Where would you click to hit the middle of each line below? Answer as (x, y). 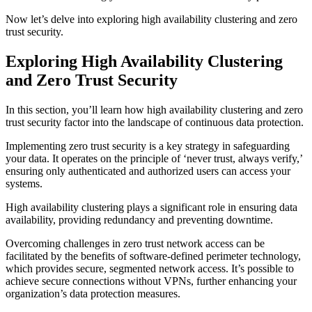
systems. (24, 183)
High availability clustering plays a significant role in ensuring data (151, 207)
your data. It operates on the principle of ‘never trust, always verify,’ (154, 158)
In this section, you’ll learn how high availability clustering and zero (154, 109)
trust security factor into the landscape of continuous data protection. (155, 122)
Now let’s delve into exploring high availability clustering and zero (151, 19)
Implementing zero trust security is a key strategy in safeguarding (148, 146)
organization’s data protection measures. (93, 293)
